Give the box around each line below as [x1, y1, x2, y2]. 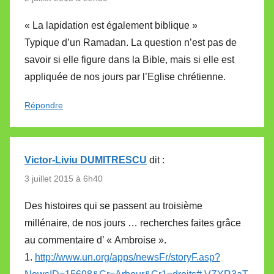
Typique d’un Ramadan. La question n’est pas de [24, 37, 237, 48]
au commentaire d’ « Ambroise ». [24, 235, 166, 246]
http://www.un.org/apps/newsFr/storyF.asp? [35, 252, 220, 263]
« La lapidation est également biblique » [24, 20, 198, 31]
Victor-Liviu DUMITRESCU [24, 154, 147, 165]
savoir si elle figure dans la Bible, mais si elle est [24, 54, 234, 65]
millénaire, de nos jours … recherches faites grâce [24, 218, 241, 229]
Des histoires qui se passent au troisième [24, 201, 202, 212]
